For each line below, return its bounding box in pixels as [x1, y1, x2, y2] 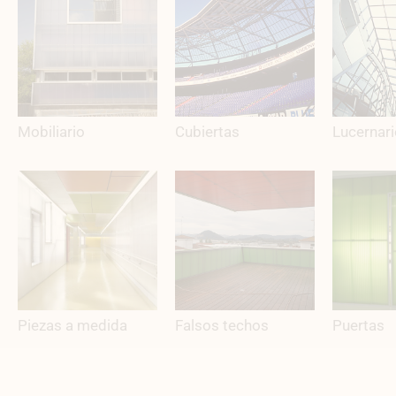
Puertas [331, 316, 385, 334]
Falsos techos [174, 316, 269, 334]
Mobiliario [18, 123, 85, 141]
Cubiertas [174, 123, 240, 141]
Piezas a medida [18, 316, 127, 334]
